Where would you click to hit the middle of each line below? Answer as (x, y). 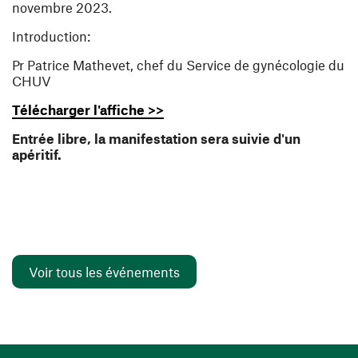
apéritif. (37, 155)
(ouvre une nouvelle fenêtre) (254, 109)
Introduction (50, 36)
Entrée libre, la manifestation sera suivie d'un (156, 139)
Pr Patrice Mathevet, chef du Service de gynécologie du (178, 65)
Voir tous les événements (104, 272)
